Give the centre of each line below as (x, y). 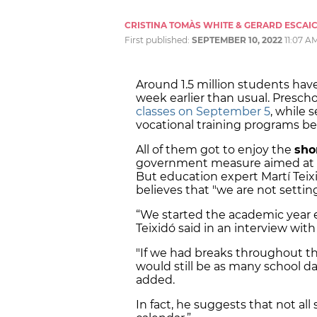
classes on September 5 (203, 112)
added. (155, 280)
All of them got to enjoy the (215, 150)
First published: (158, 40)
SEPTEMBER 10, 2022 (237, 40)
